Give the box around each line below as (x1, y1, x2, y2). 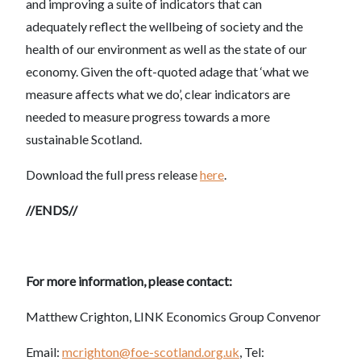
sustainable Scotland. (26, 131, 142, 147)
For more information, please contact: (26, 273, 232, 288)
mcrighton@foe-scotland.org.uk (62, 344, 239, 359)
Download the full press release (26, 167, 200, 182)
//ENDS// (26, 202, 77, 218)
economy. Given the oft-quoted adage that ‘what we (26, 64, 309, 79)
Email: (26, 344, 62, 359)
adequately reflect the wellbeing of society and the (26, 19, 303, 34)
